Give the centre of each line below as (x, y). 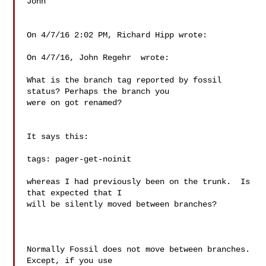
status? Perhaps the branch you (98, 91)
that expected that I (75, 193)
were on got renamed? (75, 103)
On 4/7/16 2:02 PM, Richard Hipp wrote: (117, 35)
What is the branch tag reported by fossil (124, 80)
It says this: (58, 137)
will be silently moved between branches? (122, 204)
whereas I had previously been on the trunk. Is (139, 182)
